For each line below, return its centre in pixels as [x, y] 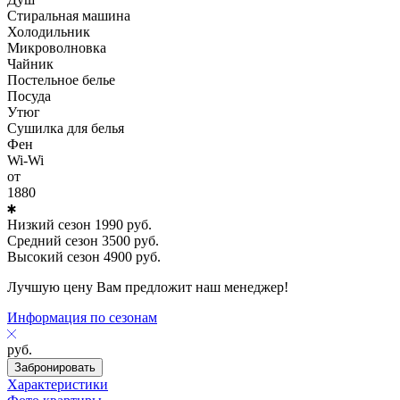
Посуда [29, 96]
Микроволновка [57, 47]
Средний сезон [53, 240]
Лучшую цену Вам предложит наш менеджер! [148, 287]
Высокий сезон [54, 256]
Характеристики [58, 384]
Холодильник [49, 31]
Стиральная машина [69, 15]
